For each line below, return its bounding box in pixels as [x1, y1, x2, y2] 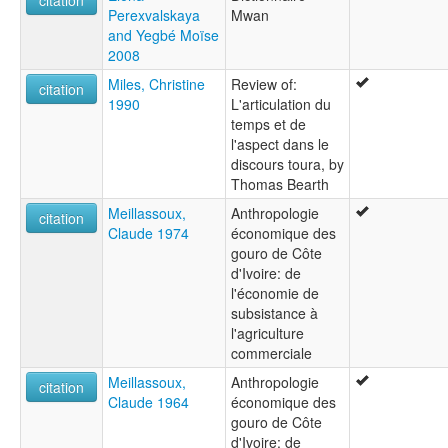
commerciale [231, 343, 312, 364]
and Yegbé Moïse [108, 25, 219, 46]
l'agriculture [231, 323, 304, 344]
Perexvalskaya [108, 5, 200, 26]
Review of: [231, 74, 297, 95]
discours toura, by [231, 154, 344, 175]
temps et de [231, 114, 306, 135]
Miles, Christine [108, 74, 205, 95]
